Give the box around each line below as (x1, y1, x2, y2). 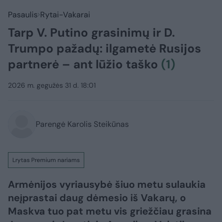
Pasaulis (8, 9, 38, 20)
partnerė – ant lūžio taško (8, 56, 161, 72)
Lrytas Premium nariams (12, 156, 80, 164)
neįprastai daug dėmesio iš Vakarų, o (8, 191, 186, 204)
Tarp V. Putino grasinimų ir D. (8, 25, 175, 40)
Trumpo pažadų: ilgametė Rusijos (8, 41, 201, 56)
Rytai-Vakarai (40, 9, 90, 20)
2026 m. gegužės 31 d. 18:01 (8, 81, 96, 90)
